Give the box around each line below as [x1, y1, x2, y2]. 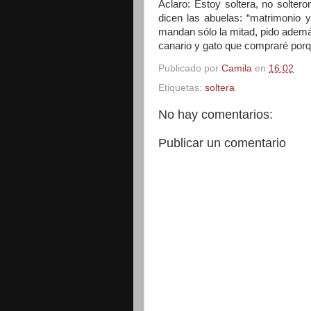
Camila [221, 62, 252, 74]
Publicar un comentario [158, 135, 286, 150]
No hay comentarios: [158, 107, 273, 121]
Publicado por [158, 62, 221, 74]
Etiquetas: [158, 82, 205, 93]
